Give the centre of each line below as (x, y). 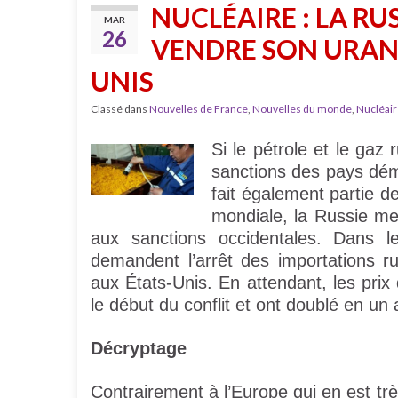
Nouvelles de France (199, 109)
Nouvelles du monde (302, 109)
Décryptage (139, 348)
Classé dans (120, 109)
